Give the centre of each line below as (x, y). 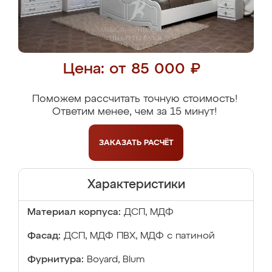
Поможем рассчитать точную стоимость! (134, 99)
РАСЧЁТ (158, 143)
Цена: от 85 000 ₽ (131, 70)
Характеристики (136, 185)
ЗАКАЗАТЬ (121, 143)
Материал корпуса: (74, 212)
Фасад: (44, 236)
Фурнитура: (56, 260)
